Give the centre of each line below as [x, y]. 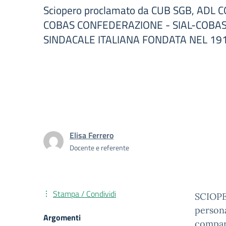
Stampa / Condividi [84, 194]
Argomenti [62, 217]
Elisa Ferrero [92, 135]
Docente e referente [99, 148]
